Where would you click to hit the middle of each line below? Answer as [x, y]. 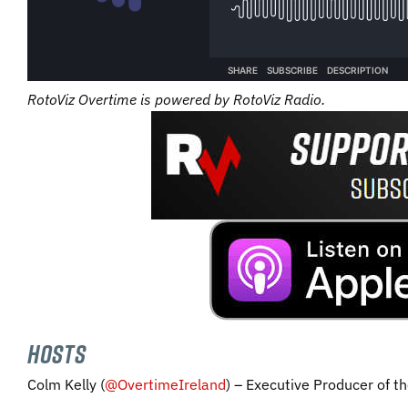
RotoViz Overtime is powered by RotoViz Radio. [176, 99]
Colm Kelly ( [66, 385]
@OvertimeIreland [165, 385]
